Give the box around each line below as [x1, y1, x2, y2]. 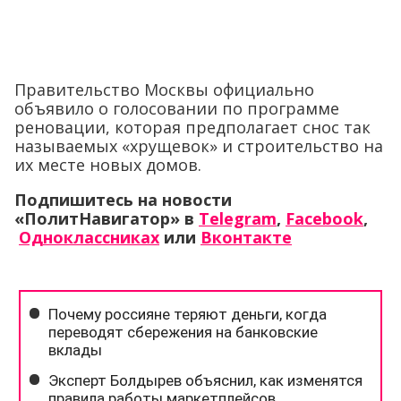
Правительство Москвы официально [14, 79, 314, 101]
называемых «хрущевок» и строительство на [14, 135, 383, 158]
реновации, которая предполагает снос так [14, 116, 371, 139]
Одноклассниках [19, 226, 159, 249]
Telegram [199, 208, 277, 230]
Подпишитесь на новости [14, 189, 232, 211]
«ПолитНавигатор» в [14, 208, 199, 230]
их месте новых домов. [14, 154, 201, 176]
